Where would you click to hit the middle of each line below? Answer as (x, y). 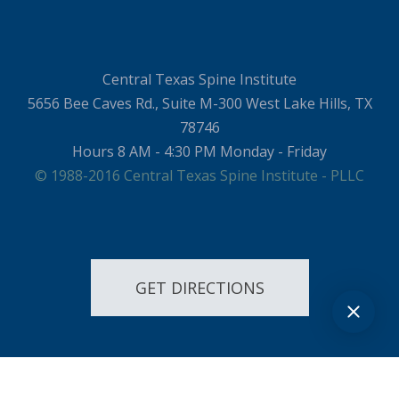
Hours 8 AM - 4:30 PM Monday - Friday (199, 152)
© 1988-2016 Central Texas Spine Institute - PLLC (199, 176)
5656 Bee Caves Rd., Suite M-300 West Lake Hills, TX (199, 104)
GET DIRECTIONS (199, 288)
